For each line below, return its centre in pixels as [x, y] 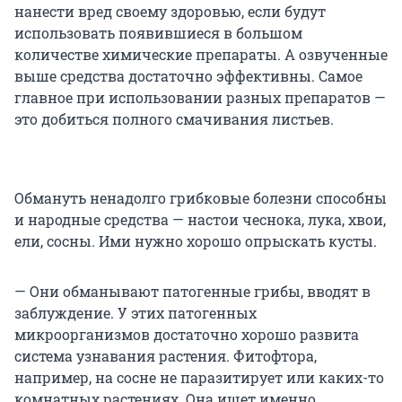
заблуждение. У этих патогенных [135, 312]
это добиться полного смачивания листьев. [174, 118]
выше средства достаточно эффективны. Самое [188, 75]
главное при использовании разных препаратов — [200, 97]
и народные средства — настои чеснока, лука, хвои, [200, 219]
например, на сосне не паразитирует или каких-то [199, 377]
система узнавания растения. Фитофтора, [166, 355]
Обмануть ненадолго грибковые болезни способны [201, 197]
